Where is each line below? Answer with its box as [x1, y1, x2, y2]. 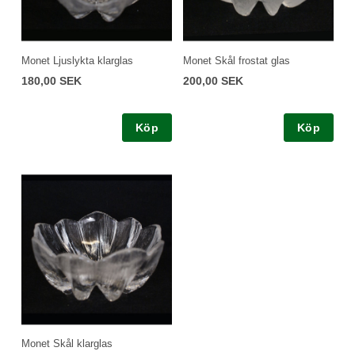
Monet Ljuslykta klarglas [21, 54, 133, 67]
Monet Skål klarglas [21, 338, 113, 350]
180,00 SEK [21, 74, 82, 87]
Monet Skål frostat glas [183, 54, 290, 67]
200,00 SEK [183, 74, 243, 87]
